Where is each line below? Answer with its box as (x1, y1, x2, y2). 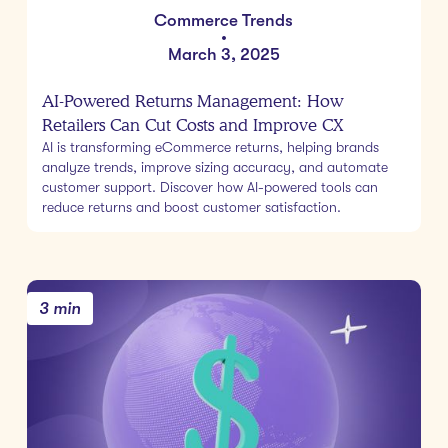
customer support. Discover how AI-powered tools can (41, 178, 378, 195)
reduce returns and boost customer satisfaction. (41, 198, 341, 215)
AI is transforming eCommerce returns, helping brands (41, 138, 379, 155)
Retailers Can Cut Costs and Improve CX (41, 114, 343, 135)
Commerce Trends (154, 10, 294, 30)
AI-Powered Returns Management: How (41, 90, 343, 111)
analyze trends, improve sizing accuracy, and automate (41, 158, 388, 175)
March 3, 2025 (167, 44, 280, 64)
